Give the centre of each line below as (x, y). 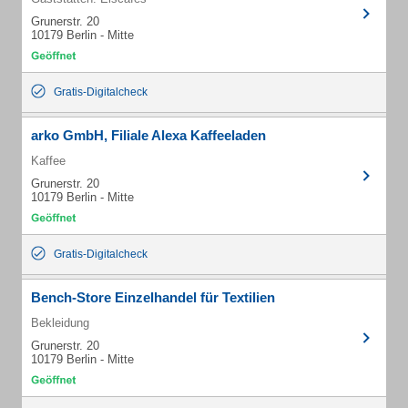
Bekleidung (60, 323)
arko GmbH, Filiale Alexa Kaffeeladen (148, 135)
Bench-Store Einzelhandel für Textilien (153, 297)
